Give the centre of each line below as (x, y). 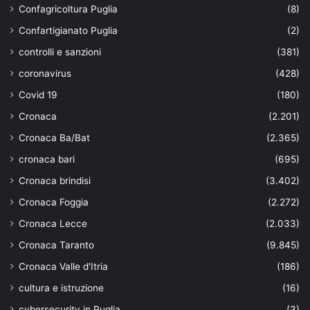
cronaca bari (47, 159)
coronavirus (45, 74)
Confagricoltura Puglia (68, 9)
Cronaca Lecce (53, 224)
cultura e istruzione (61, 288)
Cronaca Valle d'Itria (63, 267)
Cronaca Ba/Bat (54, 138)
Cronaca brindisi (55, 181)
